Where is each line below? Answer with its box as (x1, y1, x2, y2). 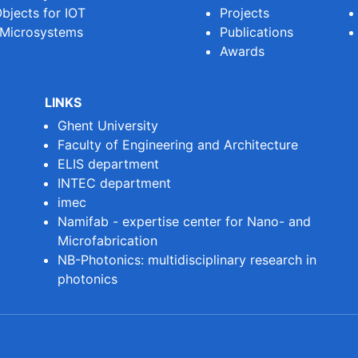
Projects (220, 4, 270, 21)
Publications (220, 23, 294, 40)
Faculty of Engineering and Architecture (57, 136, 298, 153)
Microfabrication (57, 232, 157, 249)
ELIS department (57, 155, 159, 172)
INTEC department (57, 174, 171, 191)
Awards (220, 42, 265, 59)
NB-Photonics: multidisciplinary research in (57, 251, 316, 268)
